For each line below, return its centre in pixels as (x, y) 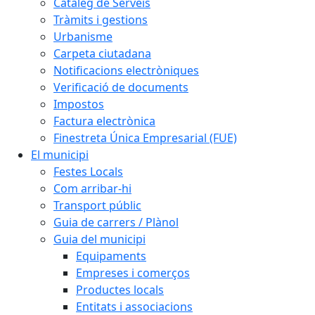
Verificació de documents (121, 87)
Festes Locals (88, 172)
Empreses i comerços (133, 273)
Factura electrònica (104, 121)
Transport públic (97, 205)
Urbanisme (83, 37)
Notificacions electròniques (126, 70)
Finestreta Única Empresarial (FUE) (145, 138)
